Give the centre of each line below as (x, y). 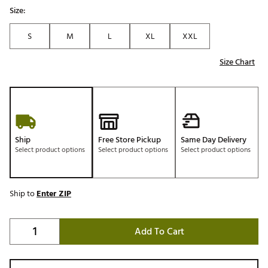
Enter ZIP (54, 194)
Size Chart (237, 62)
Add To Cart (159, 232)
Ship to (23, 194)
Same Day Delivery (214, 140)
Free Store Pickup (129, 140)
